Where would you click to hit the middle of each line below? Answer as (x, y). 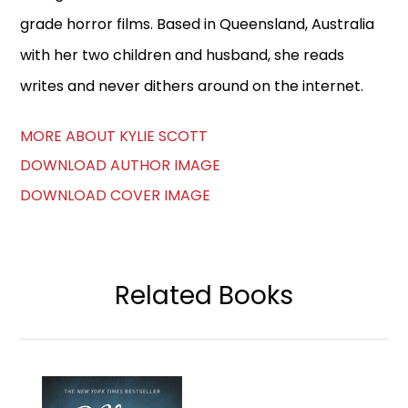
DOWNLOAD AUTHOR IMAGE (121, 165)
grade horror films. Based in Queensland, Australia (198, 24)
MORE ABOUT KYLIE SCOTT (114, 136)
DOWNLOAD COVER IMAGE (116, 195)
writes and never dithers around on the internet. (192, 86)
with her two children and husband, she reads (183, 55)
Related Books (204, 295)
